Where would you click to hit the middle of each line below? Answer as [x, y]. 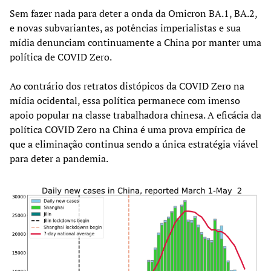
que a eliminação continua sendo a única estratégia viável [134, 144]
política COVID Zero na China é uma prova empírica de [128, 130]
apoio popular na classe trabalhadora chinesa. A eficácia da [135, 115]
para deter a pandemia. [59, 159]
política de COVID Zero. [61, 57]
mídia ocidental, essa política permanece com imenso [125, 101]
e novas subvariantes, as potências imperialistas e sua [125, 28]
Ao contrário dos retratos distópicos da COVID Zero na [127, 86]
